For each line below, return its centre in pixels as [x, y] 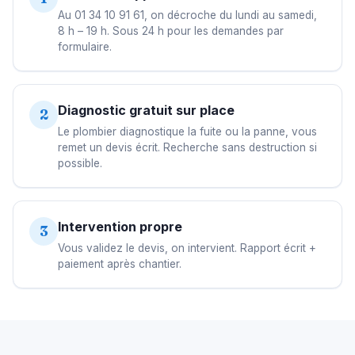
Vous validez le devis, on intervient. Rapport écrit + [187, 248]
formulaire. [85, 47]
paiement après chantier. [120, 264]
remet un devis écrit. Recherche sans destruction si [187, 148]
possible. [80, 164]
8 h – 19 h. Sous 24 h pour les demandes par [171, 31]
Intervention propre [120, 227]
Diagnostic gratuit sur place [146, 111]
